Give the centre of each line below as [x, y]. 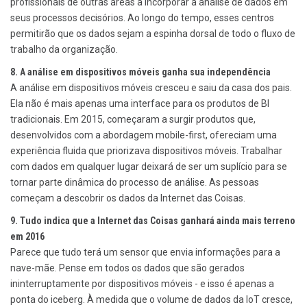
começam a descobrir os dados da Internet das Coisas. [128, 198]
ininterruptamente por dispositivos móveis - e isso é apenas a [142, 284]
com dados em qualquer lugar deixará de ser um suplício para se [149, 167]
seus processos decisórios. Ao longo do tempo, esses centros [142, 18]
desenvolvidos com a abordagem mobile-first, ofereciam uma [144, 135]
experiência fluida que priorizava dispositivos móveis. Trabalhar [146, 151]
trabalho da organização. [64, 50]
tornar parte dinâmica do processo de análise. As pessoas [135, 183]
